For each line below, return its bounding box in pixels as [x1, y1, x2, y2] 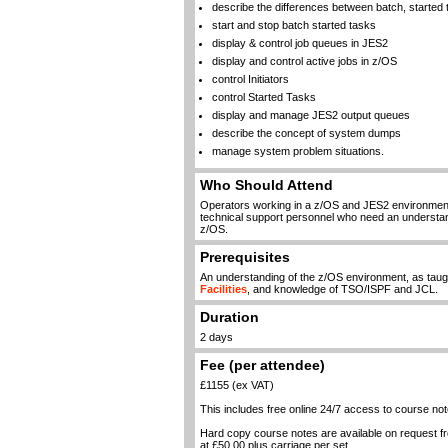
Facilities [199, 283, 247, 295]
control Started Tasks [211, 91, 316, 103]
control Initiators [211, 73, 289, 85]
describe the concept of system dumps [211, 127, 401, 139]
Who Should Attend [199, 178, 333, 193]
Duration [199, 310, 259, 325]
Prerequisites [199, 250, 290, 265]
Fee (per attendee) [199, 358, 325, 373]
